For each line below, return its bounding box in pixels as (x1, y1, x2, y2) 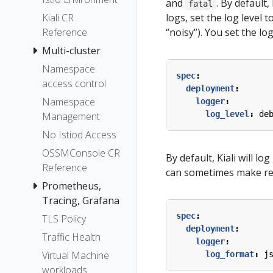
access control (42, 76, 106, 90)
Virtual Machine (42, 248, 109, 262)
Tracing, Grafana (42, 193, 119, 207)
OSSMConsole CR (42, 146, 120, 160)
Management (42, 109, 100, 123)
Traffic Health (42, 230, 101, 244)
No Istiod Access (42, 127, 116, 141)
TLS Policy (42, 211, 86, 225)
